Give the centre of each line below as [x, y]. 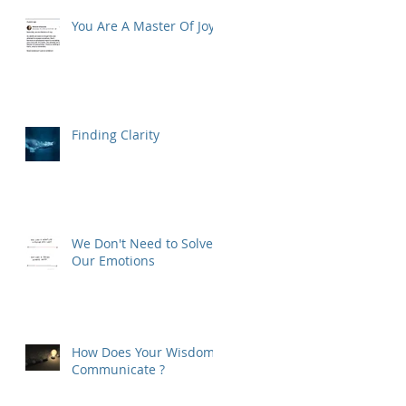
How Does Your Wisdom [143, 352]
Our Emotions [113, 260]
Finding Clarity [116, 134]
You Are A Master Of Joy [143, 25]
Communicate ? [118, 369]
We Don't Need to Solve [142, 243]
